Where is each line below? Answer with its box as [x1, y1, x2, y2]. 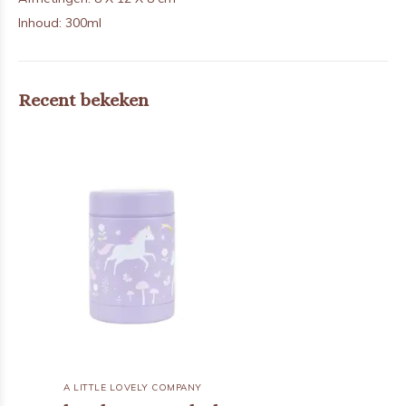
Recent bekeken [18, 90, 149, 111]
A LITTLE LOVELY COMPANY [63, 382, 202, 393]
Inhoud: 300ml [18, 14, 101, 31]
